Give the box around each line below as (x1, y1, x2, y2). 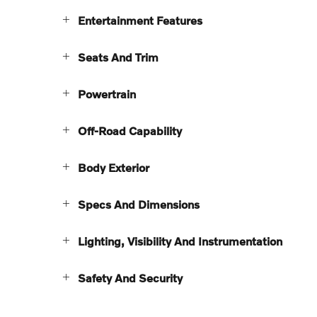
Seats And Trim (78, 50, 158, 64)
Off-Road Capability (78, 123, 182, 137)
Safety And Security (78, 270, 183, 284)
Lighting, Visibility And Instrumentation (78, 234, 282, 248)
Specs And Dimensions (78, 197, 200, 211)
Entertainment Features (78, 13, 202, 27)
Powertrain (78, 86, 136, 100)
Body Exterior (78, 160, 149, 174)
